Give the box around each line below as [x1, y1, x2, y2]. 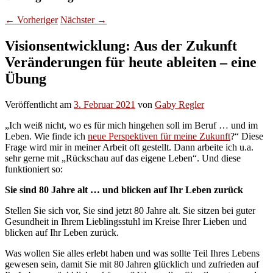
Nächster [60, 14, 97, 25]
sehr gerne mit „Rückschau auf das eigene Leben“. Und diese [5, 152, 241, 163]
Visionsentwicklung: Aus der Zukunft [5, 37, 237, 54]
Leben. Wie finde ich [5, 130, 88, 141]
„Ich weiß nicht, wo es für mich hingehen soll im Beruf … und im [5, 119, 258, 130]
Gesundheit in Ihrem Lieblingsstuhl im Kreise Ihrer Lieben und [5, 216, 247, 227]
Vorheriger [15, 14, 58, 25]
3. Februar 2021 [74, 99, 135, 110]
